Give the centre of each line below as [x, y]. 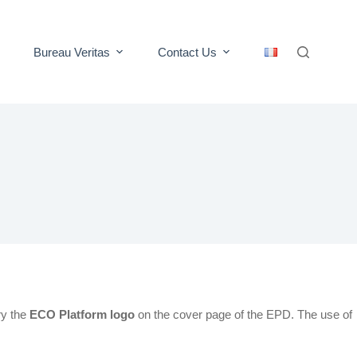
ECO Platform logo [82, 314]
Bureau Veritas [72, 52]
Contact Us [188, 52]
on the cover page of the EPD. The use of [243, 314]
